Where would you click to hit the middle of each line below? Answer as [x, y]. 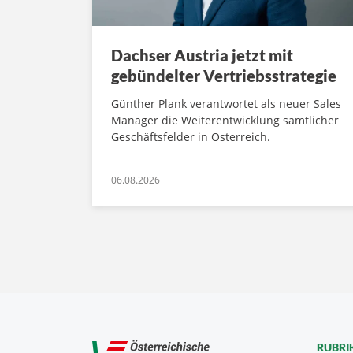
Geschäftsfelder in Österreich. [191, 137]
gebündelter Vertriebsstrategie [224, 76]
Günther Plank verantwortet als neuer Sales [226, 104]
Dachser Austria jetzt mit [202, 56]
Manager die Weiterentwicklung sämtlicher [225, 121]
